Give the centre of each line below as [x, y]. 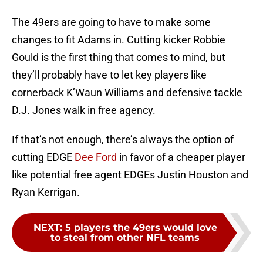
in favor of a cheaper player [181, 157]
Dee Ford [96, 157]
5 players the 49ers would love [141, 228]
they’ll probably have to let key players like [109, 75]
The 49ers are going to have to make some [111, 22]
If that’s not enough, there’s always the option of [123, 140]
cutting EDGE [43, 157]
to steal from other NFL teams [125, 238]
